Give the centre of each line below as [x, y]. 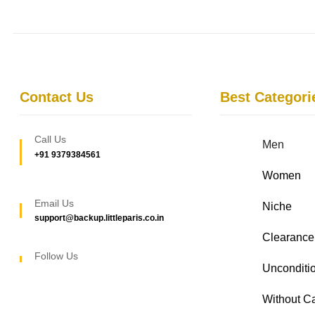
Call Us [50, 140]
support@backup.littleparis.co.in [99, 217]
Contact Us [57, 97]
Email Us [54, 203]
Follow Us [56, 256]
